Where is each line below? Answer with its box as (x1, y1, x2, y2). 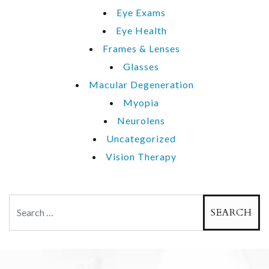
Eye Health (115, 24, 167, 36)
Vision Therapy (106, 150, 177, 162)
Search (8, 196, 40, 208)
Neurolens (117, 114, 165, 126)
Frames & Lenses (102, 42, 180, 54)
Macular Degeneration (88, 78, 194, 90)
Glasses (123, 60, 159, 72)
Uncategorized (106, 132, 176, 144)
